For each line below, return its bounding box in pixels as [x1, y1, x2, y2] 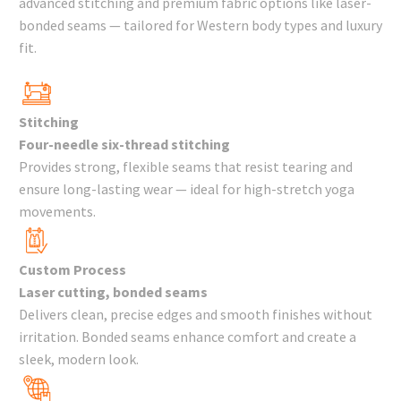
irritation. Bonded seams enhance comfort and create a [19, 328, 356, 346]
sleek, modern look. [19, 350, 139, 368]
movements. [19, 202, 96, 220]
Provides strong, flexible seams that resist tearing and [19, 158, 353, 175]
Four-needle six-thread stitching [19, 135, 230, 153]
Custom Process [19, 260, 126, 278]
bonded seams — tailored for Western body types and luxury [19, 16, 382, 35]
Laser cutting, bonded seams [19, 283, 208, 301]
